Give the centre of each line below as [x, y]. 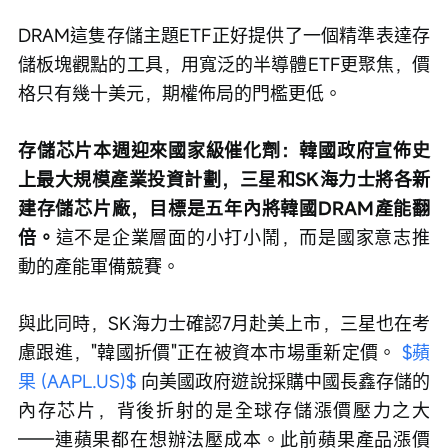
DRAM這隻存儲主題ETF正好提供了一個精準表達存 [224, 35]
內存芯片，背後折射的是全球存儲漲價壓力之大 [224, 410]
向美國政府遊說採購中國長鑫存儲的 [283, 381]
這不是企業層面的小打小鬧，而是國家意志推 [243, 237]
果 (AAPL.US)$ [77, 381]
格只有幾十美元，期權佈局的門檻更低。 [180, 93]
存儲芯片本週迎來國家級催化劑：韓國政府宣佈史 [224, 150]
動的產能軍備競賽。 [99, 266]
